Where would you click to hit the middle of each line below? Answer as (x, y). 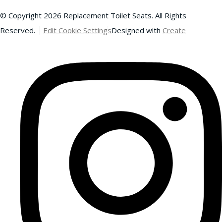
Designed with (137, 30)
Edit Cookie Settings (77, 30)
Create (174, 30)
